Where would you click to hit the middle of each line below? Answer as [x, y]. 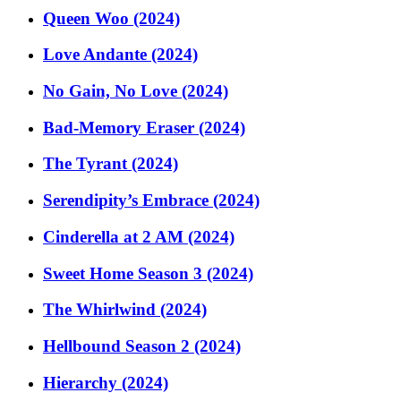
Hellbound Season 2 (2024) [142, 346]
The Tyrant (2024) [111, 164]
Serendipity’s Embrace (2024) [151, 200]
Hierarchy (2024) [106, 382]
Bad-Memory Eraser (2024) [144, 127]
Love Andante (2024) [120, 55]
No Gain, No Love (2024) [136, 91]
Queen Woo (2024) [111, 18]
